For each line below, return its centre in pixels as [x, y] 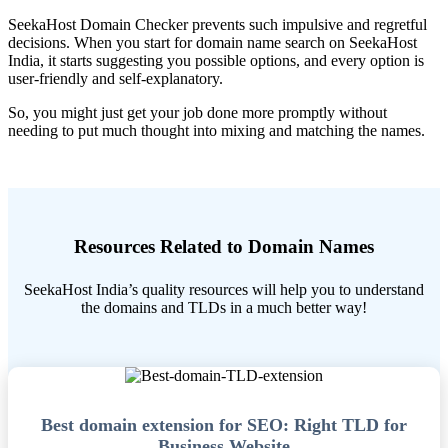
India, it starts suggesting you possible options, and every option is [216, 61]
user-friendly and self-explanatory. [115, 79]
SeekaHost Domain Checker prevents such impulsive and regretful [217, 25]
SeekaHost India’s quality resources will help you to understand [224, 290]
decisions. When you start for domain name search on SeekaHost [212, 43]
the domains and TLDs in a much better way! [224, 308]
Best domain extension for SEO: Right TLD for [224, 425]
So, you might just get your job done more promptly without [197, 113]
